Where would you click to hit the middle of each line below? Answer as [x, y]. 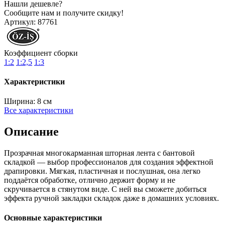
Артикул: [20, 22]
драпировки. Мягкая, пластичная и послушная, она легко [102, 171]
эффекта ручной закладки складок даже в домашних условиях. [111, 198]
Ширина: [20, 101]
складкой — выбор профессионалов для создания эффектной [109, 162]
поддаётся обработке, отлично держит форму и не [90, 180]
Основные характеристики [53, 218]
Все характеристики [39, 110]
